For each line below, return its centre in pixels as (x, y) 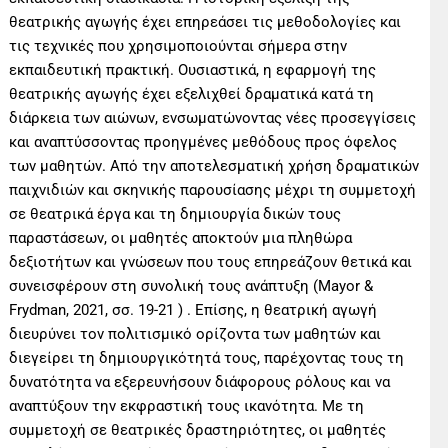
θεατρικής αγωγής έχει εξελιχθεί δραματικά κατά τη (192, 93)
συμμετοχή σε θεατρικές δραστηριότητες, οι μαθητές (198, 429)
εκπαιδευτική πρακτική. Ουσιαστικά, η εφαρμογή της (193, 69)
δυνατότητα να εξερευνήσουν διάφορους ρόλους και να (200, 381)
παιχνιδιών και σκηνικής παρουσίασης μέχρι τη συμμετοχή (213, 189)
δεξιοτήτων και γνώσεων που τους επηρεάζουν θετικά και (211, 261)
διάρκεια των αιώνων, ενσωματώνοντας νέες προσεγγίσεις (213, 117)
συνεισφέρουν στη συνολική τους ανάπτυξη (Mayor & (191, 285)
